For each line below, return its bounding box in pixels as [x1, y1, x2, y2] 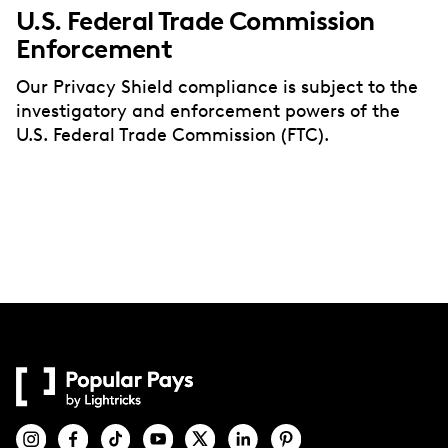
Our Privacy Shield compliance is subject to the [16, 76, 418, 97]
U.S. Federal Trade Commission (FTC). [16, 124, 329, 145]
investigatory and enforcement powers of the [16, 100, 400, 121]
